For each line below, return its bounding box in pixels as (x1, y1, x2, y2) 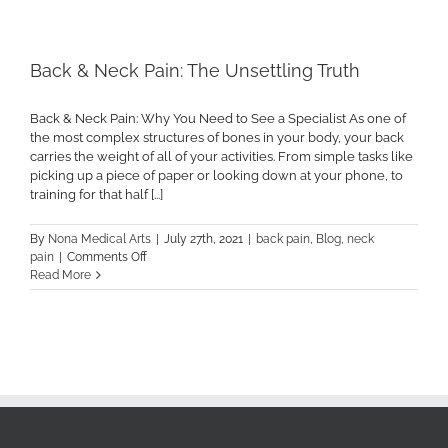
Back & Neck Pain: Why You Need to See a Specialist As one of (30, 111, 406, 127)
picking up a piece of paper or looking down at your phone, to (30, 168, 403, 184)
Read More (30, 268, 91, 283)
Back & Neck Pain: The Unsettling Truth (30, 60, 360, 82)
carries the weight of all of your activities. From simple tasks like (30, 149, 413, 165)
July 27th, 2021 (164, 232, 243, 247)
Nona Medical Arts (48, 232, 151, 247)
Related (388, 5, 431, 20)
